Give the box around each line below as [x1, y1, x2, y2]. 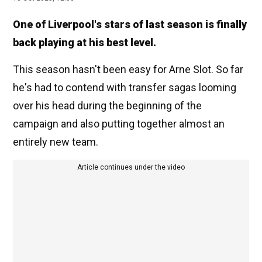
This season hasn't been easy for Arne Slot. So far [13, 63, 243, 76]
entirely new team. [13, 136, 98, 149]
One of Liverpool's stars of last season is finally [13, 18, 247, 31]
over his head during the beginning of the [13, 99, 202, 112]
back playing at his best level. [13, 36, 156, 49]
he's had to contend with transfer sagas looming [13, 81, 236, 94]
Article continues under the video [77, 163, 185, 172]
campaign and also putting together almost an [13, 118, 225, 130]
